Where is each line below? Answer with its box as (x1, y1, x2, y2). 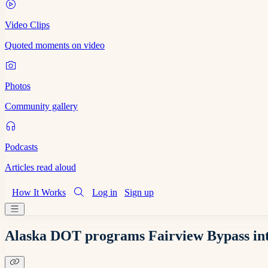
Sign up (124, 187, 154, 197)
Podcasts (5, 142, 38, 152)
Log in (92, 187, 117, 197)
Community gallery (5, 101, 78, 111)
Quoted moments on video (5, 40, 105, 50)
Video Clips (5, 20, 50, 30)
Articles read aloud (5, 162, 76, 172)
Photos (5, 81, 31, 91)
